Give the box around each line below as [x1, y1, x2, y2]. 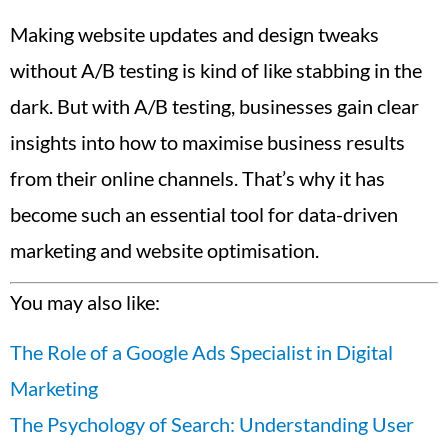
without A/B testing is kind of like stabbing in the [10, 57, 422, 82]
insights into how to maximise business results [10, 129, 405, 154]
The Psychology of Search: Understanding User [10, 412, 414, 437]
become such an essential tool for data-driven [10, 201, 398, 226]
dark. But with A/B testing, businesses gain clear [10, 93, 419, 118]
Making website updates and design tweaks [10, 21, 379, 46]
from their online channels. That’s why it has [10, 165, 385, 190]
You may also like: [10, 290, 160, 315]
